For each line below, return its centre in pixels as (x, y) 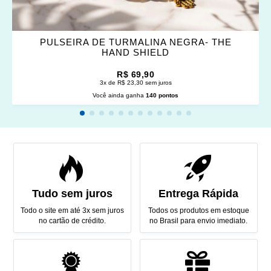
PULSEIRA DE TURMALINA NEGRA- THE (135, 42)
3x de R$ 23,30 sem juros (135, 83)
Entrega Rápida (199, 194)
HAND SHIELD (135, 53)
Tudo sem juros (72, 194)
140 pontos (162, 96)
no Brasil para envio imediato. (199, 221)
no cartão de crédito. (72, 221)
